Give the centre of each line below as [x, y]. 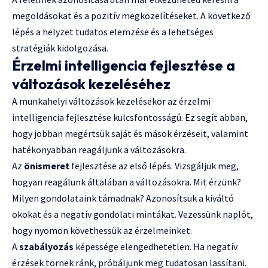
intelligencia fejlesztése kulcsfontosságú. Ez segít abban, [130, 118]
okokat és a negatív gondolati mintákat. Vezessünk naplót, [133, 214]
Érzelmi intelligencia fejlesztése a [124, 66]
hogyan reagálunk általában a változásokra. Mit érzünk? [127, 182]
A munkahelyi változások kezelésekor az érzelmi [111, 101]
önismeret [47, 166]
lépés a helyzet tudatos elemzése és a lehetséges [113, 32]
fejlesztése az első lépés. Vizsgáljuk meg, [154, 166]
